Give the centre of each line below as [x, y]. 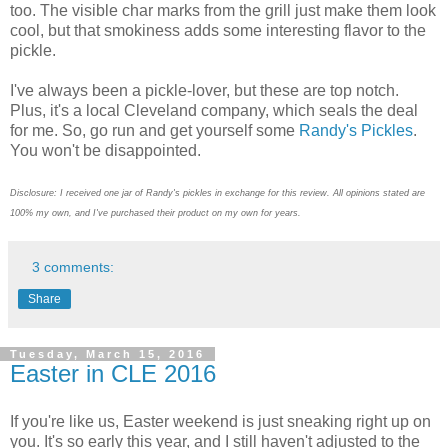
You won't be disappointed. [105, 151]
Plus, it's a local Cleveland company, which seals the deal [214, 111]
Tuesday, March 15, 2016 [107, 354]
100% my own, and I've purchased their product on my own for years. [155, 213]
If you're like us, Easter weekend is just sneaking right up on [220, 421]
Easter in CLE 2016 [113, 374]
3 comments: [73, 267]
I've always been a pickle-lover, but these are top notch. [204, 91]
